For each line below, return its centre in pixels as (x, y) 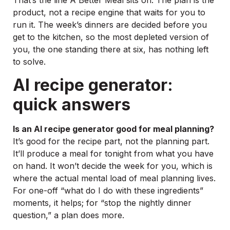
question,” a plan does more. (69, 215)
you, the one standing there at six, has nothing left (111, 50)
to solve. (29, 62)
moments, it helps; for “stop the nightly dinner (102, 203)
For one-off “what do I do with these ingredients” (108, 190)
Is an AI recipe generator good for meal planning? (113, 129)
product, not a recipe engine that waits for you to (109, 13)
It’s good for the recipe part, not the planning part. (111, 141)
